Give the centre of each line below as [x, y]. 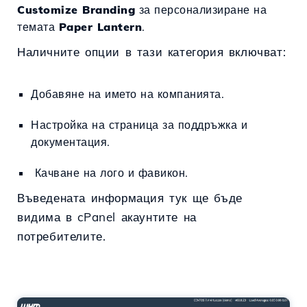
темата [38, 27]
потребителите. [62, 236]
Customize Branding [76, 10]
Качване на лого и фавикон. [110, 173]
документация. [71, 142]
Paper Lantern [100, 27]
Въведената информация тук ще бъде [130, 198]
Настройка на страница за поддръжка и [139, 125]
